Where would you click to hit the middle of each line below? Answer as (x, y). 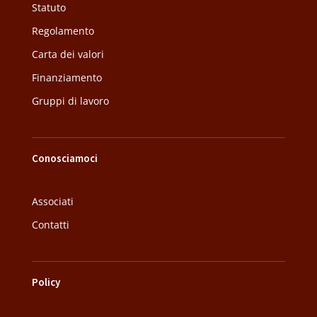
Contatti (50, 225)
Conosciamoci (64, 158)
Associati (52, 202)
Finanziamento (67, 78)
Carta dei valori (68, 54)
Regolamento (63, 31)
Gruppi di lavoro (70, 101)
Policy (46, 282)
